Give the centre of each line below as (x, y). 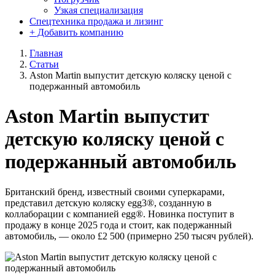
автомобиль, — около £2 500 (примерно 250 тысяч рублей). (129, 236)
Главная (46, 53)
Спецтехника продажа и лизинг (96, 21)
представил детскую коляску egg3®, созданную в (108, 203)
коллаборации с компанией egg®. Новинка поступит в (120, 214)
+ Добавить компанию (76, 32)
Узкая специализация (99, 10)
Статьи (44, 64)
